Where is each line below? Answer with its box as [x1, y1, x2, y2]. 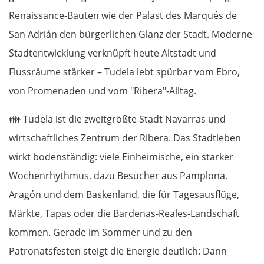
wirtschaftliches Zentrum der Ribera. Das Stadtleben [9, 131, 241, 144]
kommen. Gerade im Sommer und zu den [9, 225, 192, 239]
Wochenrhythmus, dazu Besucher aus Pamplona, [9, 169, 227, 182]
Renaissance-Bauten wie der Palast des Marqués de [9, 8, 237, 22]
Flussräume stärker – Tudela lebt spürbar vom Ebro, [9, 65, 240, 78]
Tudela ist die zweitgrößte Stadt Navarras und [21, 112, 226, 126]
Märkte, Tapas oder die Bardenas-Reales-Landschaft [9, 206, 239, 220]
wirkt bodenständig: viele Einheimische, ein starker [9, 150, 233, 163]
